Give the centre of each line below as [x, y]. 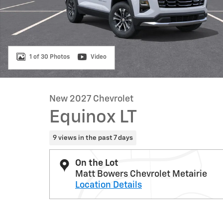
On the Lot [97, 163]
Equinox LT [93, 117]
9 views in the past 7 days [93, 138]
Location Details [109, 185]
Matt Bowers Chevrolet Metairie [141, 174]
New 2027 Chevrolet [91, 99]
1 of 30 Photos [50, 57]
